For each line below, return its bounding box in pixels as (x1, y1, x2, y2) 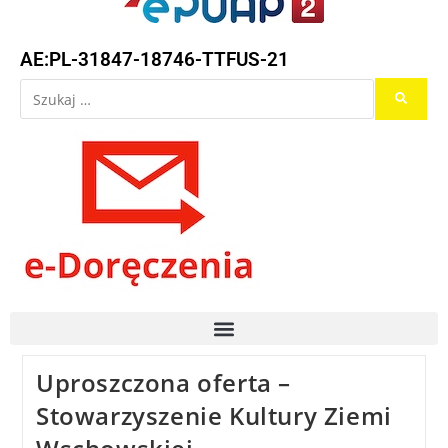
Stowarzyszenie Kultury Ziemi (35, 399, 392, 433)
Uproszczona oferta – (35, 366, 291, 400)
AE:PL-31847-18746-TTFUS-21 (20, 48, 289, 72)
